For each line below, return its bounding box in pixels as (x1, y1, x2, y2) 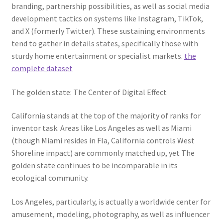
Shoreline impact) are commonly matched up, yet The (11, 148, 195, 158)
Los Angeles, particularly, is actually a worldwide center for (11, 196, 211, 207)
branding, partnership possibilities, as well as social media (11, 1, 210, 11)
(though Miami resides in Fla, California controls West (11, 135, 195, 146)
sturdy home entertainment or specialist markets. (11, 51, 184, 61)
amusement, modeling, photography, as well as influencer (11, 209, 210, 219)
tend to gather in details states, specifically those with (11, 38, 198, 48)
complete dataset (11, 63, 73, 73)
